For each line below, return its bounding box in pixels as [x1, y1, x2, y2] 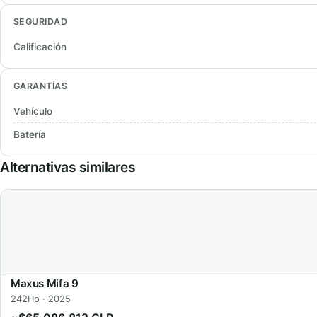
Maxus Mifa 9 [11, 277, 79, 290]
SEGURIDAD [13, 16, 68, 27]
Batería [13, 129, 46, 140]
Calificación [13, 41, 67, 52]
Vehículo [13, 105, 52, 117]
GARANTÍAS [13, 81, 68, 91]
